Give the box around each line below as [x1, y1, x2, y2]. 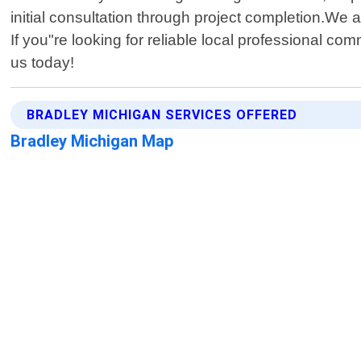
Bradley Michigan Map [10, 131, 175, 151]
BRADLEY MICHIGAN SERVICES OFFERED [27, 107, 298, 123]
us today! [10, 54, 75, 72]
